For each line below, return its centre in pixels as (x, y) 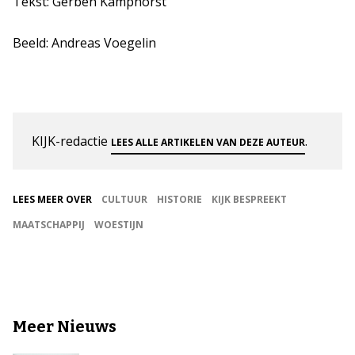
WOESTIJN (119, 225)
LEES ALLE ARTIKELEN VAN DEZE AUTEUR (208, 142)
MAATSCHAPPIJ (49, 225)
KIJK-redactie (71, 141)
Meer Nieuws (65, 326)
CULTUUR (124, 199)
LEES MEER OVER (52, 199)
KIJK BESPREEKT (249, 199)
